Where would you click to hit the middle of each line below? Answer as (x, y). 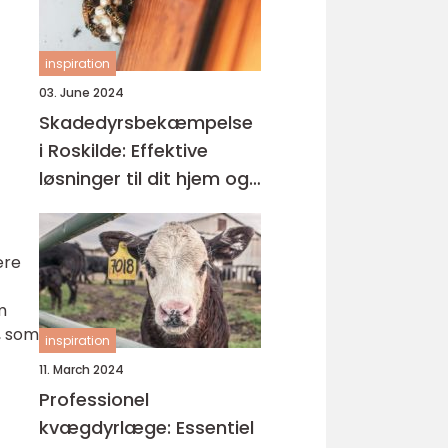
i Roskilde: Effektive (123, 150)
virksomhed (91, 206)
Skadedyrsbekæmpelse (146, 122)
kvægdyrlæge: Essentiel (146, 427)
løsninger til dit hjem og (144, 178)
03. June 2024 (81, 92)
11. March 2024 (81, 369)
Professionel (94, 399)
